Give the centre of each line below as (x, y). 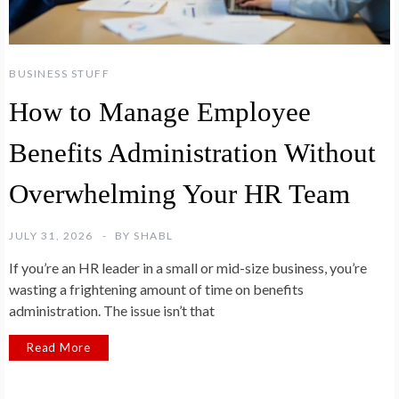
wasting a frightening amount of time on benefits (156, 289)
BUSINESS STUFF (59, 73)
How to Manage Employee (160, 111)
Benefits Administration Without (192, 152)
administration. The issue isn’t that (112, 310)
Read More (59, 347)
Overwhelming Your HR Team (179, 193)
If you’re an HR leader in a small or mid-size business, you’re (188, 267)
